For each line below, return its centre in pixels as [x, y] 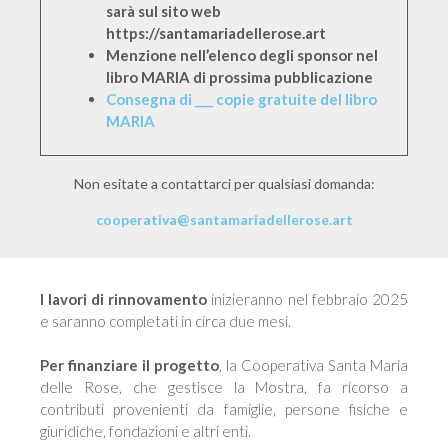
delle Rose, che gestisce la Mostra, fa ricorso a [224, 387]
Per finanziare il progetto [129, 365]
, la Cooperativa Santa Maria [313, 365]
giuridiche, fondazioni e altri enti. [145, 431]
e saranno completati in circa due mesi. [165, 320]
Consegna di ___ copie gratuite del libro [241, 99]
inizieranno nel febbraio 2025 [307, 298]
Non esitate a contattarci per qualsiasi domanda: [224, 183]
